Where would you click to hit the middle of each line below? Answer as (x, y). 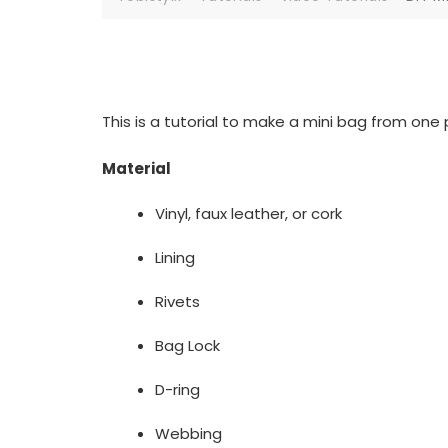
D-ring (178, 389)
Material (136, 168)
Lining (175, 257)
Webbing (189, 433)
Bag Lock (188, 345)
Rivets (178, 301)
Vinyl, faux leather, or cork (249, 213)
